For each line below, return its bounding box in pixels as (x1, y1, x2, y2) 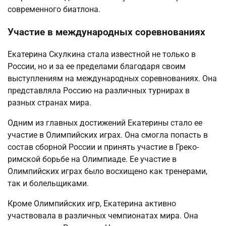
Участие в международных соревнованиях (8, 26, 205, 38)
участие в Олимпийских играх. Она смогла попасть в (8, 130, 208, 140)
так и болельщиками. (8, 179, 89, 189)
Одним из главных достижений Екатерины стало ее (8, 118, 202, 128)
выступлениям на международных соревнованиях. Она (8, 74, 217, 84)
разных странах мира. (8, 98, 91, 108)
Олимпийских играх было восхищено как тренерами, (8, 166, 207, 177)
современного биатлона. (8, 4, 100, 14)
